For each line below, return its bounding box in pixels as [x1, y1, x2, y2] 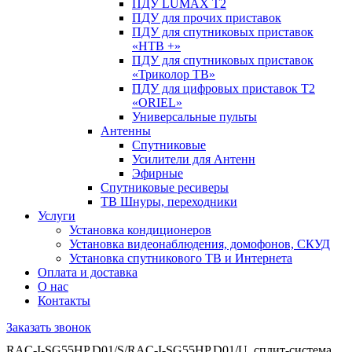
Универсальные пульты [132, 110, 257, 124]
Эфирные [132, 167, 183, 181]
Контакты [38, 294, 90, 308]
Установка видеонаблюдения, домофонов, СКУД [69, 237, 330, 251]
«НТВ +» [132, 39, 181, 53]
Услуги [38, 209, 75, 223]
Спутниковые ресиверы [101, 181, 229, 195]
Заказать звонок [6, 321, 91, 335]
